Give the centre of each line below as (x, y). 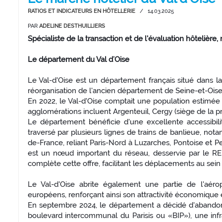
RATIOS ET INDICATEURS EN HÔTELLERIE (81, 11)
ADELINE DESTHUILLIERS (72, 26)
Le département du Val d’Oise (78, 60)
